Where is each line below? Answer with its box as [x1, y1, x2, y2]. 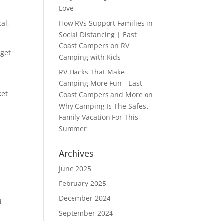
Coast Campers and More [59, 90, 143, 99]
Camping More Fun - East [59, 78, 143, 88]
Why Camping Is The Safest [59, 101, 149, 110]
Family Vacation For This [59, 112, 139, 122]
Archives [59, 147, 94, 159]
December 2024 [59, 193, 111, 203]
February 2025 [59, 179, 107, 188]
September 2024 [59, 208, 113, 218]
